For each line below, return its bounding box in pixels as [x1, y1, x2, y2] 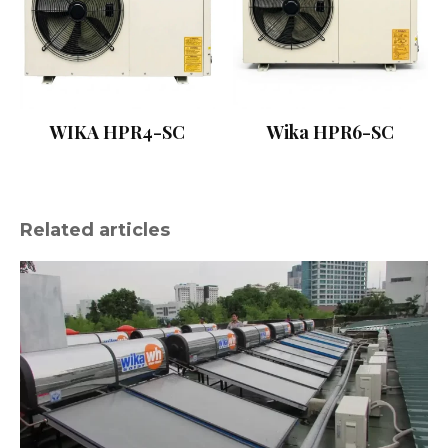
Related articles [20, 218, 170, 241]
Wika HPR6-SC [267, 119, 394, 144]
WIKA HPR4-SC [50, 119, 185, 144]
